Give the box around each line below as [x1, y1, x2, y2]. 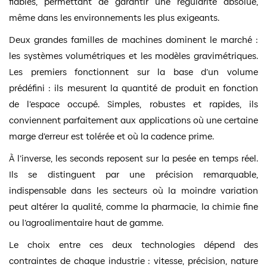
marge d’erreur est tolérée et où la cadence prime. [9, 129, 214, 142]
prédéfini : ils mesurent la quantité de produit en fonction [9, 81, 258, 94]
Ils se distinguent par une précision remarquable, [9, 167, 258, 181]
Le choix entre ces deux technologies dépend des [9, 238, 258, 251]
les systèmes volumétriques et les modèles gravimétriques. [9, 49, 258, 62]
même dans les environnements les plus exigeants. [9, 11, 219, 24]
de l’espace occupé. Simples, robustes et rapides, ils [9, 97, 258, 110]
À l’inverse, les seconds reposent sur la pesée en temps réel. [9, 151, 258, 164]
